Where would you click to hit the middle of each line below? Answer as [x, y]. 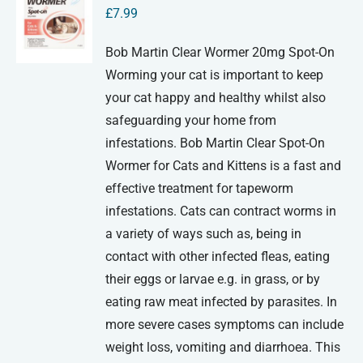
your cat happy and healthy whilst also [216, 98]
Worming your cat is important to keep [215, 75]
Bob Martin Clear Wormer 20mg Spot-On [220, 53]
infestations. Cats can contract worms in [221, 211]
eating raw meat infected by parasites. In [222, 302]
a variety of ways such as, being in [204, 234]
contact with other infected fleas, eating [218, 257]
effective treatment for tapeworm [200, 189]
